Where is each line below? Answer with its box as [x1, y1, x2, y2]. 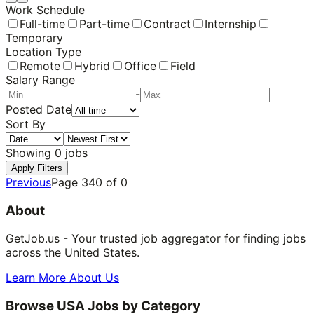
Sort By [6, 116, 46, 131]
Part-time [79, 16, 130, 31]
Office [124, 58, 156, 73]
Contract [144, 16, 191, 31]
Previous [6, 175, 51, 189]
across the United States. [6, 245, 139, 260]
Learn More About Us [6, 271, 119, 285]
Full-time [20, 16, 65, 31]
